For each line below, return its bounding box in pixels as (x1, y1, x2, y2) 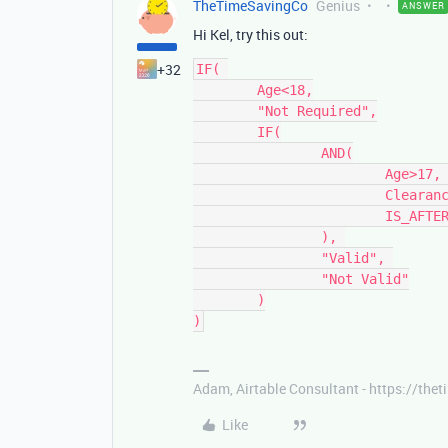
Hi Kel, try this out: (193, 25, 308, 44)
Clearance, (193, 187, 385, 203)
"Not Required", (193, 103, 257, 119)
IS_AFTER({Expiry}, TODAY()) (193, 208, 385, 224)
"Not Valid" (193, 271, 321, 287)
